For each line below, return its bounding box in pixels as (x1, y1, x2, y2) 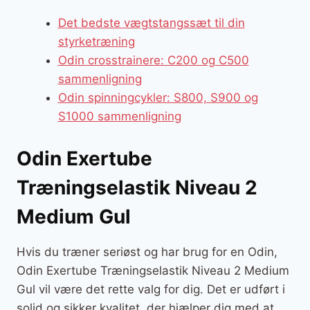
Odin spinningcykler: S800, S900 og (57, 91, 258, 105)
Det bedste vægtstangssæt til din (57, 16, 245, 30)
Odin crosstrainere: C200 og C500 (57, 53, 249, 68)
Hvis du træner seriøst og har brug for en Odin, (17, 244, 277, 259)
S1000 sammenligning (57, 109, 181, 124)
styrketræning (57, 35, 135, 49)
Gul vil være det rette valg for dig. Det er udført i (17, 282, 285, 296)
